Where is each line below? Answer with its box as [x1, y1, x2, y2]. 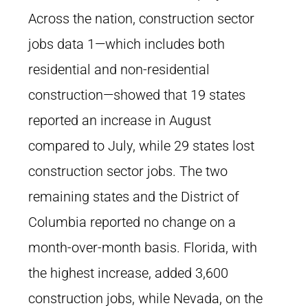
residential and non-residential [28, 61, 210, 78]
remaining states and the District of [28, 188, 239, 205]
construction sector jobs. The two [28, 163, 228, 179]
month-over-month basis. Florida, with [28, 239, 257, 256]
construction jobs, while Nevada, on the [28, 290, 263, 307]
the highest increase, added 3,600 [28, 265, 228, 281]
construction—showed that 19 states [28, 87, 245, 103]
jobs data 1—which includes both [28, 36, 225, 52]
